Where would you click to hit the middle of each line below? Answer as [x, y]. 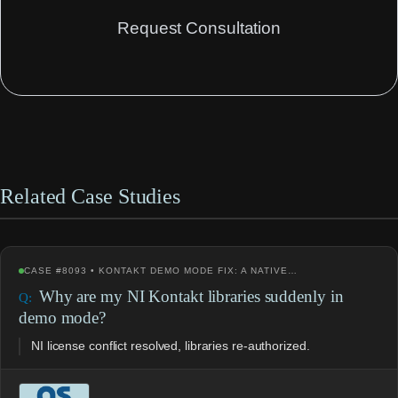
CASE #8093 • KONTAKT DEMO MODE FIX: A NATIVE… [161, 270]
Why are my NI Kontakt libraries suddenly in [191, 296]
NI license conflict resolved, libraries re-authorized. [171, 346]
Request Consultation [199, 28]
